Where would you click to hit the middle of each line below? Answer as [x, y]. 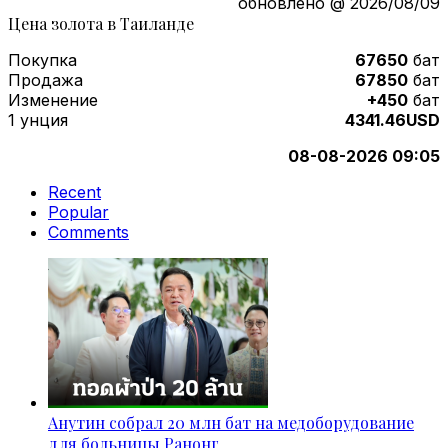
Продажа [48, 79]
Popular [78, 211]
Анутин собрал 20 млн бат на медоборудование [231, 422]
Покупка [45, 59]
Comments [88, 231]
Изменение [55, 99]
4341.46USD [392, 119]
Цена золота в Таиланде [101, 23]
